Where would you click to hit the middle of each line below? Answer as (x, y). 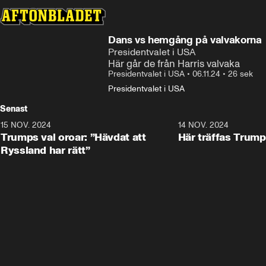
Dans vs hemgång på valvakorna (185, 40)
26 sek (240, 74)
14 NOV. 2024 (203, 125)
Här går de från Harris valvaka (174, 64)
